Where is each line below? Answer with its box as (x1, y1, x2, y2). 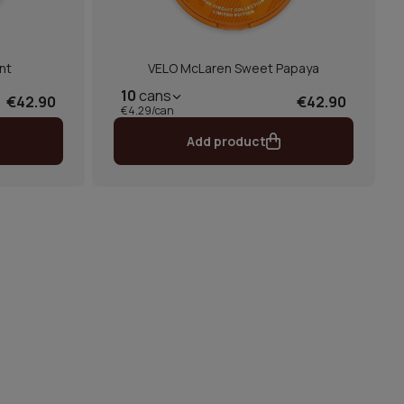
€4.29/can (121, 103, 174, 118)
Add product (187, 133, 266, 150)
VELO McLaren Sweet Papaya (148, 60, 319, 77)
